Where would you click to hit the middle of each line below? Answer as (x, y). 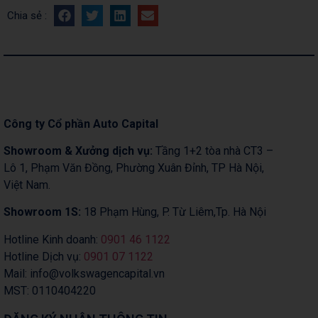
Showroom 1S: (44, 212)
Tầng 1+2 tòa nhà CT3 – (213, 151)
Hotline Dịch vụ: (44, 256)
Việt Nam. (27, 185)
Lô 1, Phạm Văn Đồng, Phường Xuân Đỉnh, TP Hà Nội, (134, 168)
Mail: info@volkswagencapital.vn (84, 273)
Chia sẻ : (27, 15)
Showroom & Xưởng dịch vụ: (78, 151)
